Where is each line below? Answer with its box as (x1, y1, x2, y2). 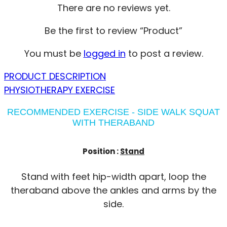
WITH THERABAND (72, 117, 155, 128)
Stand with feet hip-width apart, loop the (21, 170, 206, 183)
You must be (24, 47, 84, 60)
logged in (83, 47, 126, 60)
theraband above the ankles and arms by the (11, 183, 216, 197)
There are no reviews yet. (57, 1, 170, 14)
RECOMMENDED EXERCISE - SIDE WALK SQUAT (7, 106, 220, 117)
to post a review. (125, 47, 203, 60)
